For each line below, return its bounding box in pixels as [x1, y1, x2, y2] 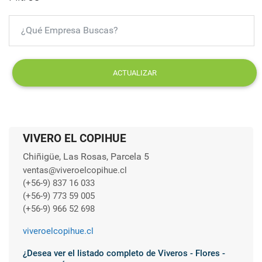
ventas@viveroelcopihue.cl [23, 164, 127, 175]
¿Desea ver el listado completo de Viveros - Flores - [23, 247, 225, 258]
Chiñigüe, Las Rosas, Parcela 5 [23, 150, 149, 162]
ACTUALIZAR [112, 68, 157, 77]
